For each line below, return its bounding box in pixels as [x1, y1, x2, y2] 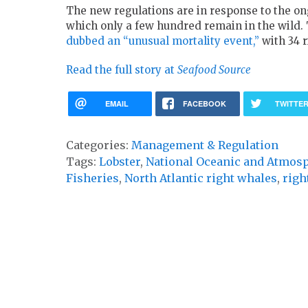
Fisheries [66, 171, 119, 186]
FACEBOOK [182, 98, 226, 109]
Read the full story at [66, 63, 177, 77]
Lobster [99, 155, 140, 169]
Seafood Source [177, 63, 251, 77]
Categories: [66, 138, 131, 153]
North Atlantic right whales [124, 171, 277, 186]
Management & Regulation [131, 138, 278, 153]
